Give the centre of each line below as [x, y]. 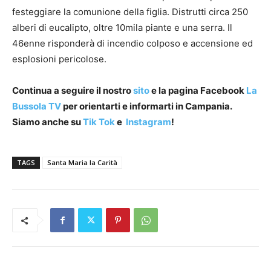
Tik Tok [98, 122]
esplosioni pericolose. [59, 59]
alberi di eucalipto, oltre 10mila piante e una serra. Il [122, 28]
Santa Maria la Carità [82, 162]
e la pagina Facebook [198, 90]
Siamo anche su [47, 122]
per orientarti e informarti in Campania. [147, 106]
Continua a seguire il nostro [72, 90]
